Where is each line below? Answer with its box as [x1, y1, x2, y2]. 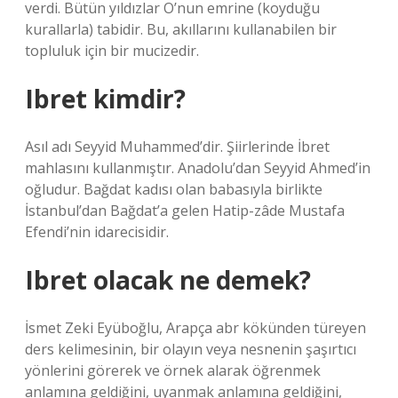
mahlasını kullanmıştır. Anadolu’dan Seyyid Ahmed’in [25, 158, 370, 178]
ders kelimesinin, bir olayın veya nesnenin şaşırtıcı [25, 339, 356, 359]
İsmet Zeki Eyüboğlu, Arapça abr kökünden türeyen [25, 318, 366, 338]
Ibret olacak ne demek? [25, 263, 311, 297]
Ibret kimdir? [25, 82, 186, 115]
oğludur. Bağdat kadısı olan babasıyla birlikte [25, 179, 322, 199]
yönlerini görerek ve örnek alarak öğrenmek [25, 361, 321, 380]
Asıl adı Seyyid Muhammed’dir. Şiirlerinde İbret [25, 137, 330, 156]
